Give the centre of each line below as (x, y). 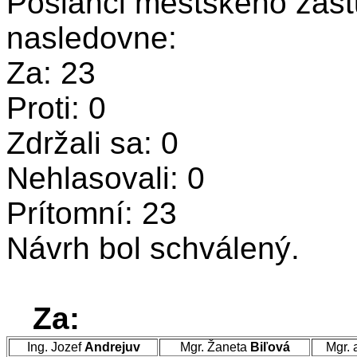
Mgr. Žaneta (215, 347)
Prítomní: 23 (92, 213)
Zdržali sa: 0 (92, 143)
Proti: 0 (56, 108)
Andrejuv (112, 347)
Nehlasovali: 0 (106, 178)
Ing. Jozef (55, 347)
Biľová (270, 347)
